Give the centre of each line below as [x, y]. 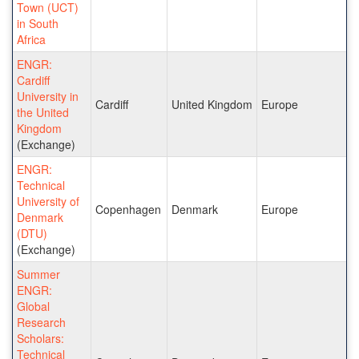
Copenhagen [128, 209]
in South [38, 23]
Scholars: [40, 338]
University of [48, 201]
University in [48, 96]
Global [33, 306]
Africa [31, 39]
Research [41, 322]
